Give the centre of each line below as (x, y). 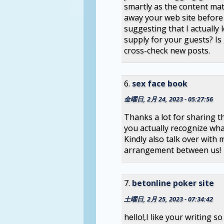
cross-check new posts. (167, 50)
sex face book (159, 83)
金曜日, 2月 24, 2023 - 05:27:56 (168, 99)
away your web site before (173, 17)
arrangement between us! (172, 150)
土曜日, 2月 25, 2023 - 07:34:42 (168, 199)
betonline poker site (173, 183)
